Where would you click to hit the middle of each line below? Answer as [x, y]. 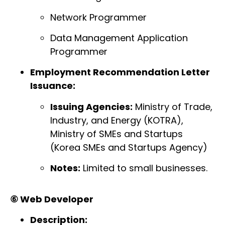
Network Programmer [98, 17]
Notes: [65, 168]
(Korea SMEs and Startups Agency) [129, 147]
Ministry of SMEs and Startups [117, 134]
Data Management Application [119, 38]
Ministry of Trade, [173, 106]
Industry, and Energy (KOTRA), [117, 120]
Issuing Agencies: [91, 106]
